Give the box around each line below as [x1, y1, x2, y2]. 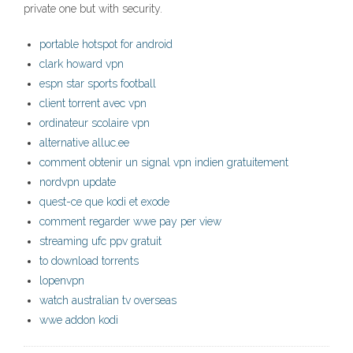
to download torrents [39, 255, 139, 268]
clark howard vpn [39, 58, 124, 71]
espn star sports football [39, 77, 156, 91]
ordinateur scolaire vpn [39, 117, 150, 130]
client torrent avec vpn [39, 97, 147, 110]
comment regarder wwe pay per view [39, 215, 221, 229]
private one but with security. [24, 2, 162, 16]
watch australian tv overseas [39, 294, 176, 307]
